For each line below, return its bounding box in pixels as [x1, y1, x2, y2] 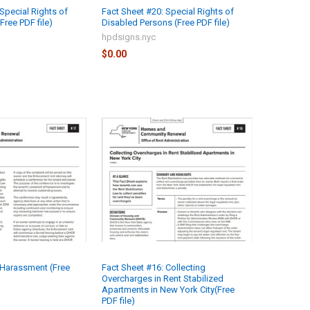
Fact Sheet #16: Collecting [101, 262, 206, 273]
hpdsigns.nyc [101, 31, 156, 42]
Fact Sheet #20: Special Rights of [101, 6, 234, 17]
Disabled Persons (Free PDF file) [101, 17, 230, 28]
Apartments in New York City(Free [101, 284, 235, 295]
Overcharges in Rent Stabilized [101, 273, 224, 284]
